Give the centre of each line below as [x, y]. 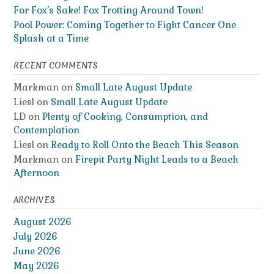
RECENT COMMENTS [55, 65]
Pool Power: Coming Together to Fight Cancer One [125, 24]
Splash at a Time [51, 38]
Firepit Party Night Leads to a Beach [157, 159]
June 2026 [37, 251]
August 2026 [43, 221]
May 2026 [36, 265]
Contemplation [46, 130]
